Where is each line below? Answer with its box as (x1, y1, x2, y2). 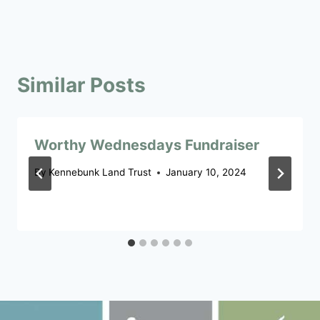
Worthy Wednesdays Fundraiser (34, 136, 259, 154)
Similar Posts (17, 72, 146, 97)
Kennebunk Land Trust (49, 166, 152, 179)
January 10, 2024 (166, 166, 247, 179)
